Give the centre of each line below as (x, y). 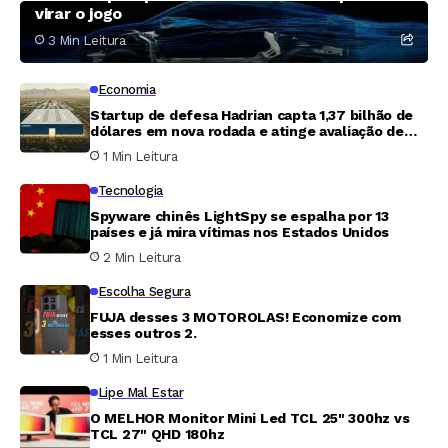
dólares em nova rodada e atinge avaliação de (247, 130)
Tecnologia (130, 190)
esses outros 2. (143, 332)
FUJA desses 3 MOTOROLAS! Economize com (245, 316)
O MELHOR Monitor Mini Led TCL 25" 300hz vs (250, 417)
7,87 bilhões (132, 146)
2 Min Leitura (141, 257)
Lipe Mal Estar (140, 392)
